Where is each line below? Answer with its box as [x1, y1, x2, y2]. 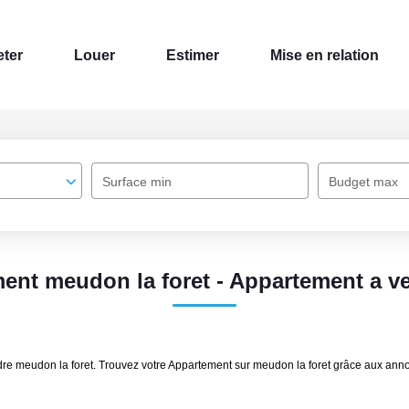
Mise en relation [270, 47, 379, 63]
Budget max [329, 174, 398, 189]
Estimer [166, 47, 219, 63]
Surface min [102, 174, 172, 189]
